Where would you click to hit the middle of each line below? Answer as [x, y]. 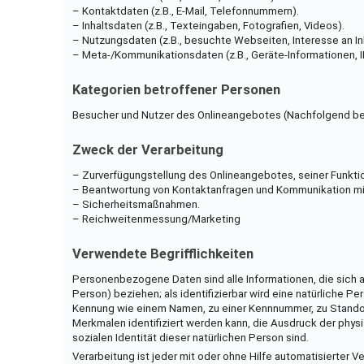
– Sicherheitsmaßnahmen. [136, 204]
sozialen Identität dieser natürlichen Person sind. [190, 337]
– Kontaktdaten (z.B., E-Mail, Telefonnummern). [185, 11]
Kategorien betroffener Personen [176, 89]
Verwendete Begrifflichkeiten [162, 253]
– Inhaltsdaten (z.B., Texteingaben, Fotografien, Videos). [208, 25]
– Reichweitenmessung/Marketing [156, 219]
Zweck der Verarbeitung [147, 149]
